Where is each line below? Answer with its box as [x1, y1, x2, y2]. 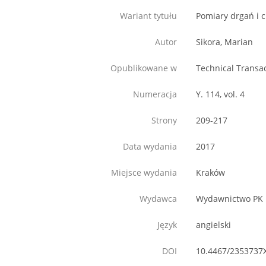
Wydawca [140, 193, 177, 205]
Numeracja [133, 88, 177, 100]
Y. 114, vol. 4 [196, 88, 245, 100]
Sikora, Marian [196, 36, 253, 48]
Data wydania [123, 141, 177, 153]
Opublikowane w [110, 62, 177, 74]
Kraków [196, 167, 225, 179]
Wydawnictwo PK [196, 193, 263, 205]
